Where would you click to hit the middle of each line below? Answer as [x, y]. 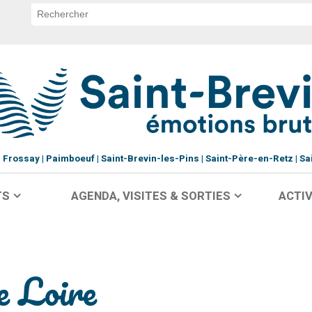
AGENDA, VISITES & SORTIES [150, 196]
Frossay [21, 159]
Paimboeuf [70, 159]
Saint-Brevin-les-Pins [150, 159]
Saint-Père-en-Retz [249, 159]
